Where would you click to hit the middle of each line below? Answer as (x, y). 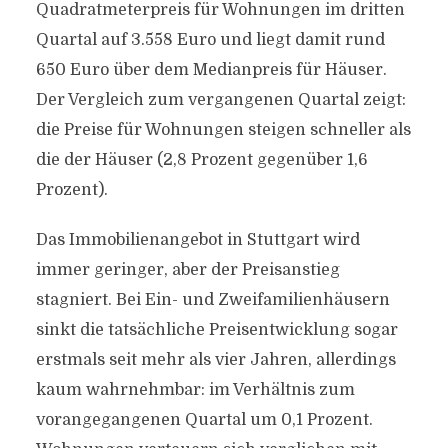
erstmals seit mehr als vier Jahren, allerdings (215, 360)
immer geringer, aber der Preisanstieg (187, 270)
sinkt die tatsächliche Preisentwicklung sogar (216, 330)
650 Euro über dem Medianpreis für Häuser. (211, 70)
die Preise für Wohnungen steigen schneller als (223, 130)
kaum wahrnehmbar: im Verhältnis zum (195, 390)
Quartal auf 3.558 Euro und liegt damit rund (210, 40)
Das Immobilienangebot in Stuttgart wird (197, 240)
